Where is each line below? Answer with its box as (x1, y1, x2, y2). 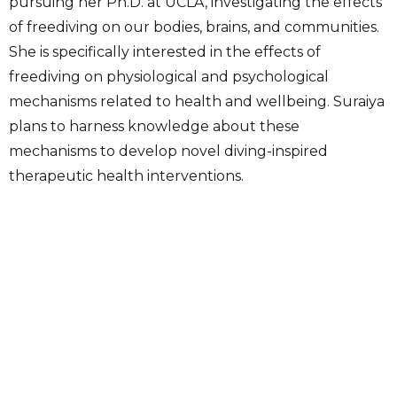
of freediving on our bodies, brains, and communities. (9, 19, 379, 35)
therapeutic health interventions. (9, 167, 244, 184)
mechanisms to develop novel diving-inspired (9, 143, 328, 160)
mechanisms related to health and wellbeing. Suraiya (9, 93, 385, 110)
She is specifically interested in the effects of (9, 43, 321, 60)
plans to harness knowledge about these (9, 118, 300, 135)
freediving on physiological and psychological (9, 68, 329, 85)
